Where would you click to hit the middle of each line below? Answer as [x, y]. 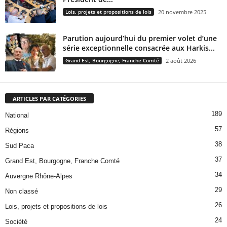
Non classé [22, 191]
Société [16, 221]
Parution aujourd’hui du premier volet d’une [140, 38]
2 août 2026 [181, 60]
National [17, 115]
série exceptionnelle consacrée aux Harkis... [139, 48]
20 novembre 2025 [182, 12]
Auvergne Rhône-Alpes [39, 176]
